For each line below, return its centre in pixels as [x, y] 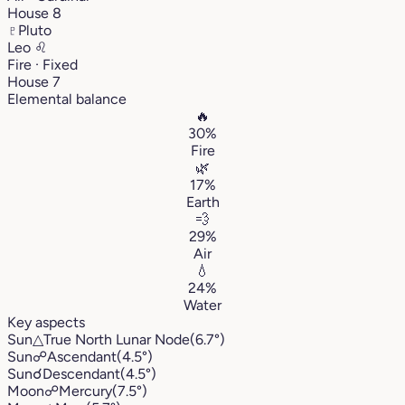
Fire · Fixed [42, 64]
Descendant [81, 373]
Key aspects [46, 322]
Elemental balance [67, 99]
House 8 [34, 13]
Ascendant [82, 356]
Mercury [85, 391]
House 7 [34, 81]
